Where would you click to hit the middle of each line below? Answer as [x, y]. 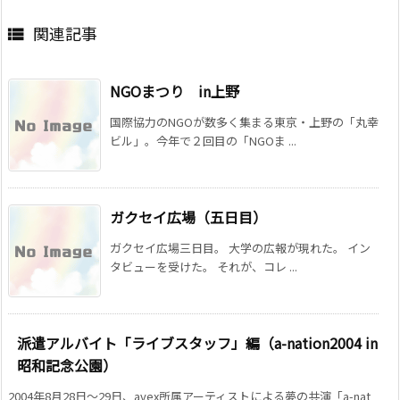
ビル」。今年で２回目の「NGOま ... [203, 141]
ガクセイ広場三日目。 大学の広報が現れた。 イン [240, 248]
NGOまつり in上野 [175, 92]
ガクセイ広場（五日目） [188, 217]
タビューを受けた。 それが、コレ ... [204, 267]
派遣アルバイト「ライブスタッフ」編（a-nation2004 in [197, 343]
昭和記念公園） [67, 366]
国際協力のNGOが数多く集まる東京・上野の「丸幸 [244, 122]
